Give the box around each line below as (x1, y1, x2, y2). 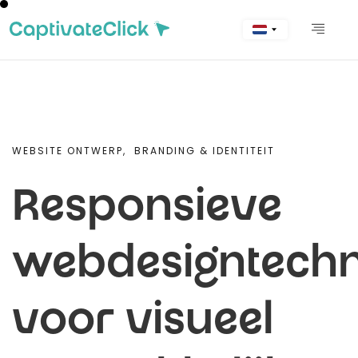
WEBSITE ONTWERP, (12, 144, 126, 157)
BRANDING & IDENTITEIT (134, 144, 275, 157)
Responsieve (12, 186, 282, 234)
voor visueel (12, 300, 274, 348)
